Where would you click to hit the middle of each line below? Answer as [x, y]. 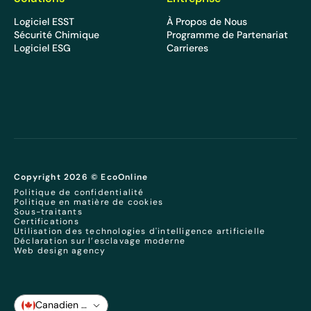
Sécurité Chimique [57, 34]
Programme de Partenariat [227, 34]
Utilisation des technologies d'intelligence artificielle [140, 230]
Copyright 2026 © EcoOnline [81, 176]
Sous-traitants [48, 211]
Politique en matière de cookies [89, 201]
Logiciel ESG [42, 48]
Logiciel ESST [44, 21]
